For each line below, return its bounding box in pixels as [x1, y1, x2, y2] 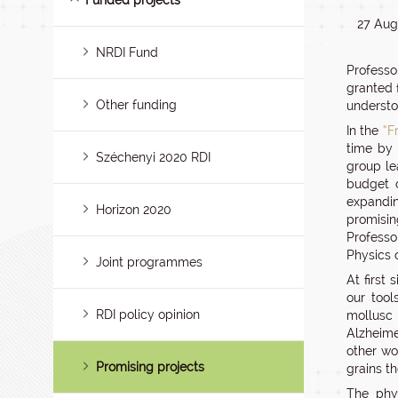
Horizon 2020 [96, 203, 172, 217]
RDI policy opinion [96, 307, 201, 322]
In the [346, 123, 383, 138]
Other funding [96, 98, 178, 112]
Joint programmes [96, 255, 203, 269]
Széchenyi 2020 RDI [96, 150, 211, 164]
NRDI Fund [96, 45, 159, 60]
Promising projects [96, 360, 205, 374]
